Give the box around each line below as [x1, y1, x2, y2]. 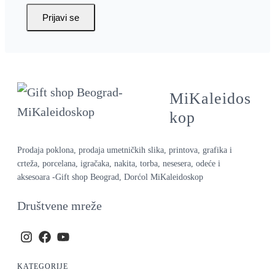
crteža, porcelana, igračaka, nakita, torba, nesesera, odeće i [17, 158, 220, 168]
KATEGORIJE [17, 262, 68, 271]
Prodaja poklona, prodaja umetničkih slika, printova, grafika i [17, 144, 232, 155]
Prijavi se [42, 12, 79, 23]
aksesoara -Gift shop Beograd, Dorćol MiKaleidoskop [17, 171, 203, 182]
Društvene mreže [17, 198, 102, 212]
